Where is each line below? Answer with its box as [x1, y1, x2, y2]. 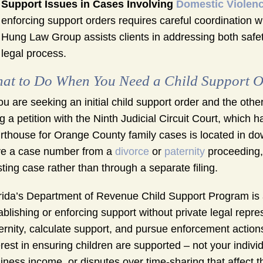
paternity [164, 146, 205, 158]
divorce [115, 146, 149, 158]
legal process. [1, 48, 66, 60]
